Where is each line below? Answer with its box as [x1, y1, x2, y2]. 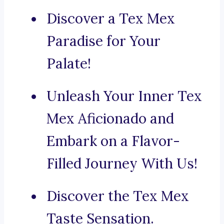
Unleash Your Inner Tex [46, 87, 202, 105]
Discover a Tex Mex [46, 9, 175, 28]
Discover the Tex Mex [46, 187, 189, 205]
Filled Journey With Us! [46, 154, 197, 173]
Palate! [46, 54, 91, 73]
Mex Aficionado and [46, 109, 174, 128]
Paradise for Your [46, 32, 160, 50]
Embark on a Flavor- [46, 132, 180, 150]
